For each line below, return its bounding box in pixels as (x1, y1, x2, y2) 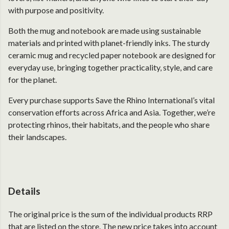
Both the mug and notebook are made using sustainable (8, 26, 201, 35)
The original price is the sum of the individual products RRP (8, 209, 213, 219)
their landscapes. (8, 132, 66, 142)
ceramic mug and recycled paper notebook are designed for (8, 50, 216, 60)
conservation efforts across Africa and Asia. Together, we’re (8, 107, 215, 117)
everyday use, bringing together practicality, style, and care (8, 62, 213, 72)
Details (8, 185, 40, 197)
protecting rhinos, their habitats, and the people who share (8, 120, 210, 129)
